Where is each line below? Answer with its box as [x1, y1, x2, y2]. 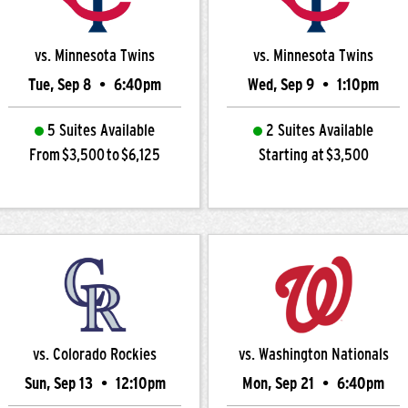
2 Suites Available [266, 121, 373, 139]
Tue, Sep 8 [28, 76, 95, 94]
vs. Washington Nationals [238, 345, 389, 363]
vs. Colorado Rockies [33, 345, 157, 363]
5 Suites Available [47, 121, 155, 139]
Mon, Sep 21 [242, 374, 318, 393]
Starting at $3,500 [258, 146, 369, 164]
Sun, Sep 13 [24, 374, 97, 393]
